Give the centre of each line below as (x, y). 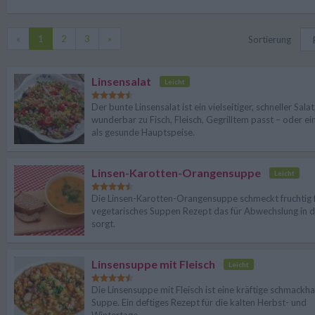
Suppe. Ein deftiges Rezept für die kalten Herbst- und (199, 302)
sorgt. (103, 224)
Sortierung (270, 39)
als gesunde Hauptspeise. (143, 132)
